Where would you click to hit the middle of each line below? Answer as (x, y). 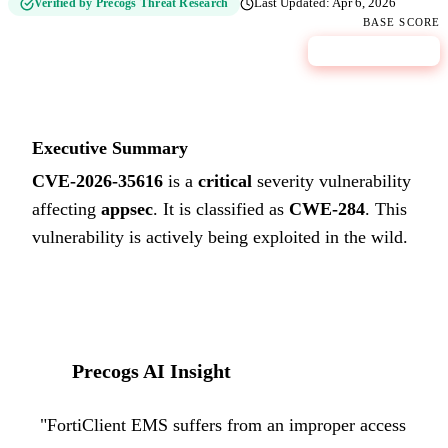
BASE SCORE (401, 22)
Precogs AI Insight (151, 370)
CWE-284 (327, 209)
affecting (64, 209)
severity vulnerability (331, 181)
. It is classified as (218, 209)
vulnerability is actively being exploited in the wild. (220, 237)
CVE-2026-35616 (97, 181)
